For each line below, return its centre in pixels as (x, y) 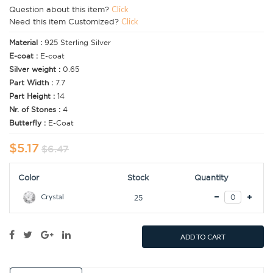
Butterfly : (29, 123)
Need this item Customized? (65, 22)
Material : (27, 43)
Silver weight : (36, 69)
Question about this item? (60, 9)
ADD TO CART (203, 237)
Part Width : (32, 83)
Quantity (211, 178)
